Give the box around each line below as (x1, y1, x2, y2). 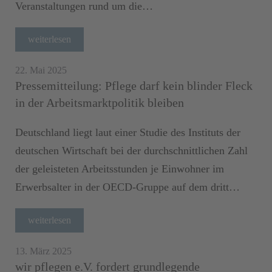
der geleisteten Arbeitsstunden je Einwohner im (15, 162, 224, 175)
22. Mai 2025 (15, 64, 67, 75)
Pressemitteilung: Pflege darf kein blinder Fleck (15, 78, 253, 92)
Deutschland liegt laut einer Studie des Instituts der (15, 126, 240, 138)
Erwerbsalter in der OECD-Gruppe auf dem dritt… (15, 180, 240, 193)
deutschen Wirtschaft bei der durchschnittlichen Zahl (15, 144, 248, 157)
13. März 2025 (15, 245, 72, 256)
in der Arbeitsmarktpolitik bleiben (15, 95, 184, 109)
